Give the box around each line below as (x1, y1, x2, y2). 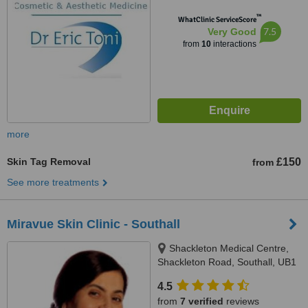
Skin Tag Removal (7, 156, 91, 167)
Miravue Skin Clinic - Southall (7, 217, 180, 231)
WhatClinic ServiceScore (177, 15, 256, 24)
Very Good (207, 26, 256, 37)
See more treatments (7, 177, 99, 188)
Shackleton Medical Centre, (169, 243, 289, 254)
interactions (210, 39, 256, 49)
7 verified (180, 296, 223, 307)
